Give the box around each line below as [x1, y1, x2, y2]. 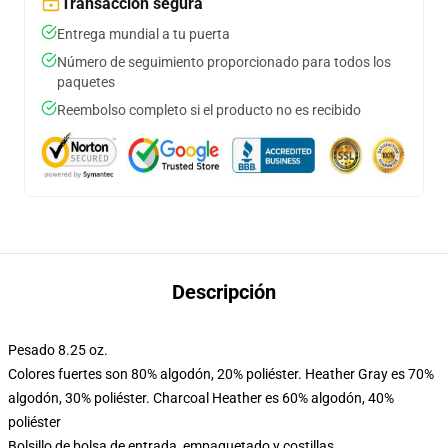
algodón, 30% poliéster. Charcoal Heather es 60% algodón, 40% [8, 390, 394, 406]
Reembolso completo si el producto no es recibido [57, 102, 361, 118]
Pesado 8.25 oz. [8, 342, 108, 358]
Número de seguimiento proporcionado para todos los [57, 54, 391, 70]
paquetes [57, 74, 115, 90]
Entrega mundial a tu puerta [57, 26, 230, 42]
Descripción [172, 280, 276, 304]
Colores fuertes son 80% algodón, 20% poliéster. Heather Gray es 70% [8, 366, 434, 382]
